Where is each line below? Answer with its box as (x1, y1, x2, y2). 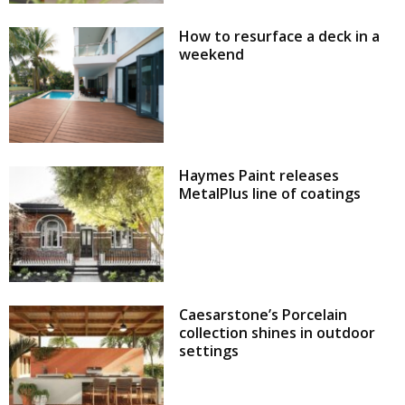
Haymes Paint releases (179, 165, 340, 185)
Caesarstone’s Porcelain (179, 305, 348, 325)
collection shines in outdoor (179, 323, 376, 344)
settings (179, 341, 240, 362)
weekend (179, 43, 245, 64)
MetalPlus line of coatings (179, 183, 362, 203)
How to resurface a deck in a (179, 25, 381, 46)
